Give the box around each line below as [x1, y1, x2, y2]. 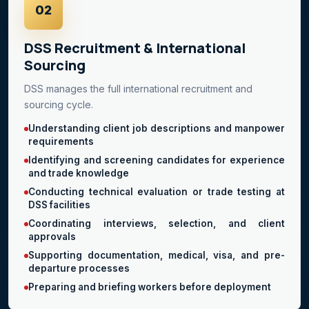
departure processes [28, 262, 130, 274]
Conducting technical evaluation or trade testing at [28, 186, 285, 197]
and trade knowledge [28, 167, 129, 179]
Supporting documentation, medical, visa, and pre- [28, 249, 285, 261]
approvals [28, 230, 76, 242]
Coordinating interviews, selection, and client [28, 217, 285, 229]
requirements [28, 135, 94, 147]
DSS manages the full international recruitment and [24, 82, 252, 94]
